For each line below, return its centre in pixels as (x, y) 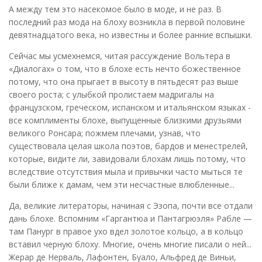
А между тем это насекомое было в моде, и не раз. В (115, 9)
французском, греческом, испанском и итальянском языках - (130, 107)
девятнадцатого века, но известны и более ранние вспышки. (130, 35)
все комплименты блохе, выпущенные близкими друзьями (125, 120)
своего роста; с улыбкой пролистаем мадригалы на (111, 94)
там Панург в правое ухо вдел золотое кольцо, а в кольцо (126, 231)
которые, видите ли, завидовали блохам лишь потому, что (127, 158)
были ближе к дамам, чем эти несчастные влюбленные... (122, 184)
